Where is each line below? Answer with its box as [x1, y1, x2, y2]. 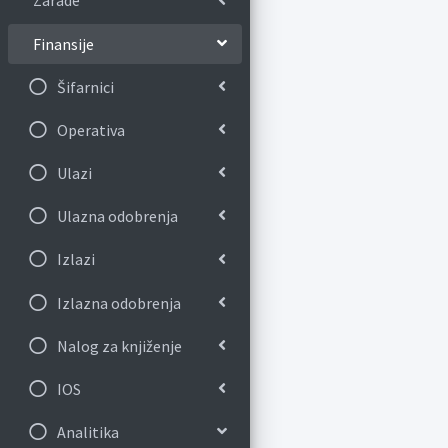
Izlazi [56, 249, 95, 270]
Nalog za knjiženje [56, 335, 182, 356]
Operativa [56, 119, 125, 140]
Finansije [33, 33, 94, 54]
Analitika [56, 422, 119, 443]
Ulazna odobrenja [56, 206, 178, 227]
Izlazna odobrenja [56, 292, 181, 313]
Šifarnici [56, 76, 114, 97]
